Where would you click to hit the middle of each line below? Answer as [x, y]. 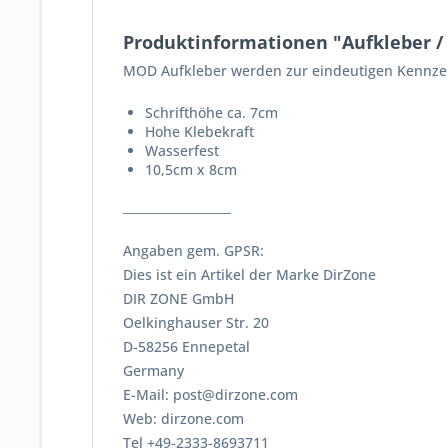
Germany [153, 370]
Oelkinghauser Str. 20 [196, 322]
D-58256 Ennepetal [186, 346]
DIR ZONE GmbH [178, 298]
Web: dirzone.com [183, 418]
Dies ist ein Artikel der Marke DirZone [249, 274]
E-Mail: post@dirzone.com [210, 394]
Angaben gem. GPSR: [193, 250]
